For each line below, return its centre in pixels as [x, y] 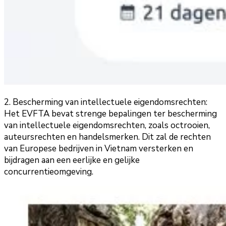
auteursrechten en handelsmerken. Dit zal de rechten [107, 137]
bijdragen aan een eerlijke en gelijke [72, 160]
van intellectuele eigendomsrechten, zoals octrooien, [107, 126]
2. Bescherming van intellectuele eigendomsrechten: [106, 102]
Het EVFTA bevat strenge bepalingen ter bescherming [110, 114]
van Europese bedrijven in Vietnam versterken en [99, 149]
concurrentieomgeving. [49, 172]
